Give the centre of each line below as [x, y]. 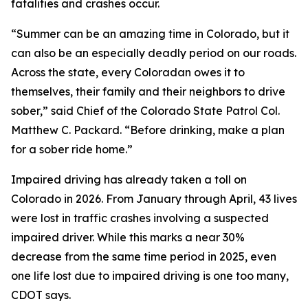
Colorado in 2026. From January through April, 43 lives [154, 199]
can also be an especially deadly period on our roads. [154, 53]
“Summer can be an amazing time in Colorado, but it [150, 34]
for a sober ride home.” [72, 149]
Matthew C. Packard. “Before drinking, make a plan [148, 130]
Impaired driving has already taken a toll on [129, 179]
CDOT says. [41, 295]
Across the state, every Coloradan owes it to [128, 72]
